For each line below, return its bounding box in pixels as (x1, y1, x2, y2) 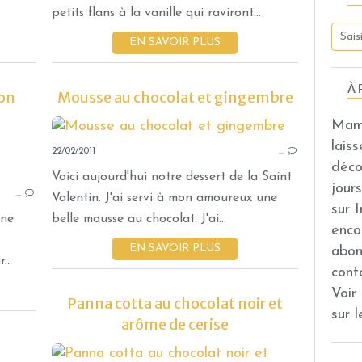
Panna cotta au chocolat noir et (67, 293, 283, 313)
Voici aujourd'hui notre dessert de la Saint (52, 170, 292, 183)
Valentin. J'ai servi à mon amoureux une (52, 191, 277, 204)
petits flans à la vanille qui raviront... (52, 6, 261, 19)
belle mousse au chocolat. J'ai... (52, 212, 226, 225)
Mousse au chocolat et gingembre (57, 87, 293, 107)
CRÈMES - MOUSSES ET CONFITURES (254, 146, 266, 162)
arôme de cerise (121, 314, 229, 334)
